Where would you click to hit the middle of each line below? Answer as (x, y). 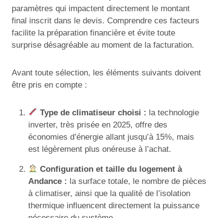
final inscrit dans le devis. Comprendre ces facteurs (106, 20)
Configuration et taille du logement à (111, 169)
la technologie (173, 112)
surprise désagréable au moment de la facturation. (103, 45)
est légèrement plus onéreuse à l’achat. (100, 149)
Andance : (48, 181)
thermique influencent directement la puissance (114, 205)
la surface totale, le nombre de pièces (137, 181)
